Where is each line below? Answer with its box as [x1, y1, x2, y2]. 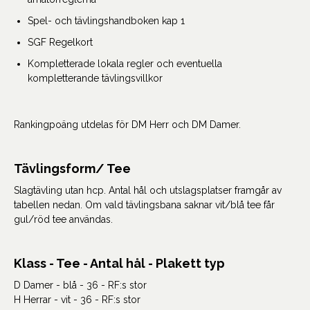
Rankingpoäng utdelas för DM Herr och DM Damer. [14, 119, 241, 130]
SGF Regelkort [28, 37, 93, 48]
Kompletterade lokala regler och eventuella [28, 58, 222, 69]
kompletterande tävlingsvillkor [28, 73, 163, 84]
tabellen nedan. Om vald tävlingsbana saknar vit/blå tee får [14, 199, 275, 210]
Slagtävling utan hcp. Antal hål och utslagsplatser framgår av [14, 185, 282, 196]
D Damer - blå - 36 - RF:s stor [14, 280, 147, 291]
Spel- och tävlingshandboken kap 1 [28, 15, 185, 26]
